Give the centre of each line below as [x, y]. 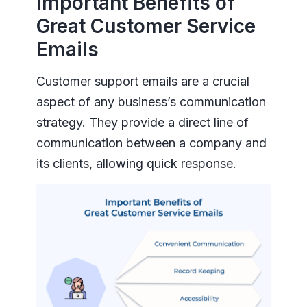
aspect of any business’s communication [151, 102]
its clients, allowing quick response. [136, 164]
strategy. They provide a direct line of [142, 123]
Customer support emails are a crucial [143, 82]
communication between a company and [151, 143]
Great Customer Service [146, 26]
